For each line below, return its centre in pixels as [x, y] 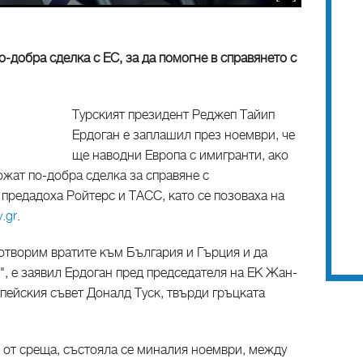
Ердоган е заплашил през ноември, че [184, 135]
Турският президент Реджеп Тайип [173, 115]
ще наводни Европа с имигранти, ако [180, 156]
